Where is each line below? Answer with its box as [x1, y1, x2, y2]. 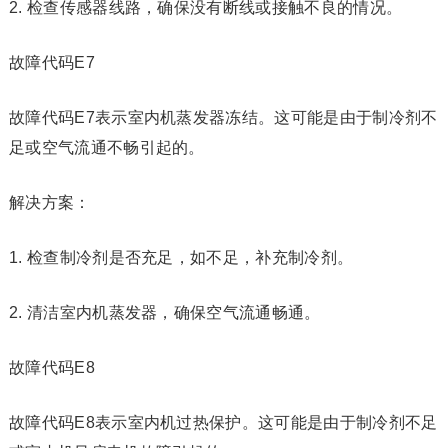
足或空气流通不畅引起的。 [8, 139, 205, 156]
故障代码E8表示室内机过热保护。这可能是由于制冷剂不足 [8, 414, 438, 431]
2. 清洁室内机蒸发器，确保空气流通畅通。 [8, 304, 321, 321]
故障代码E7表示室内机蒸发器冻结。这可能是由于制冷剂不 [8, 109, 438, 126]
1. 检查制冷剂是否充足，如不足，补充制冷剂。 [8, 249, 354, 266]
